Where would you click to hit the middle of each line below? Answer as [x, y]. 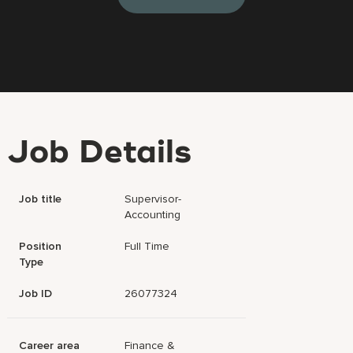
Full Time [147, 246]
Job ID [36, 294]
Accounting [153, 215]
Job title [41, 199]
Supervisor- [153, 199]
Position [41, 246]
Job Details [100, 154]
